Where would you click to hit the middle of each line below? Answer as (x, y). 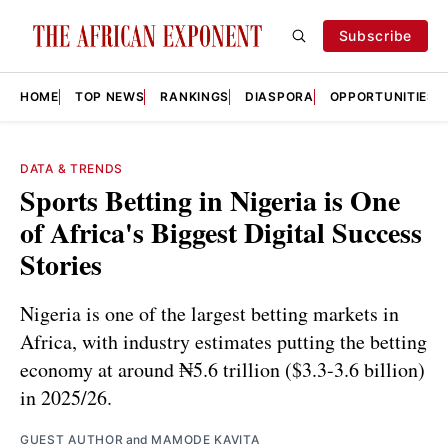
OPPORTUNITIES (382, 96)
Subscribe (375, 35)
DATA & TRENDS (72, 168)
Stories (61, 264)
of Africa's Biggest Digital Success (221, 232)
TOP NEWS (109, 96)
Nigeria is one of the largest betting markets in (209, 313)
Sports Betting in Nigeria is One (210, 200)
